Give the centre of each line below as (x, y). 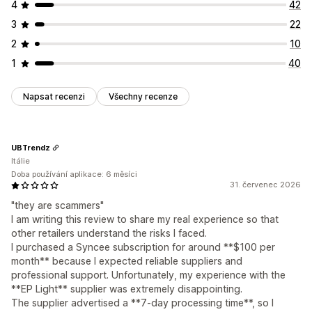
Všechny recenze (143, 97)
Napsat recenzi (54, 97)
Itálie (21, 161)
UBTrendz (31, 147)
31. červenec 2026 (265, 185)
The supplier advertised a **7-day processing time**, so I (142, 303)
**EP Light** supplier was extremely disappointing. (127, 289)
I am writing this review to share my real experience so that (145, 219)
